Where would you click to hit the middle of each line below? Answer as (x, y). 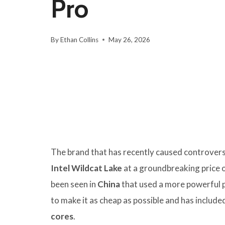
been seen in (74, 184)
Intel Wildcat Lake (86, 168)
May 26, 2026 (130, 40)
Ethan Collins (80, 40)
